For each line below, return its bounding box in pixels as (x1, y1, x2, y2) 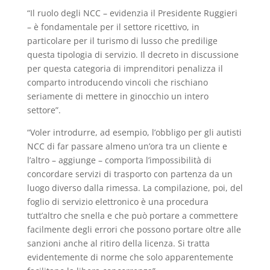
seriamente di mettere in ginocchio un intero (27, 90, 209, 102)
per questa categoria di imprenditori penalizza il (27, 63, 223, 75)
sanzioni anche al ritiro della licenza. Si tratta (27, 237, 210, 250)
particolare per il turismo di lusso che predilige (27, 35, 218, 47)
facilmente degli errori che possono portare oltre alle (27, 224, 241, 236)
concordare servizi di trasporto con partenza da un (27, 168, 233, 180)
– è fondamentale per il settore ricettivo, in (27, 21, 199, 33)
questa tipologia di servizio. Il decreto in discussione (27, 49, 239, 61)
